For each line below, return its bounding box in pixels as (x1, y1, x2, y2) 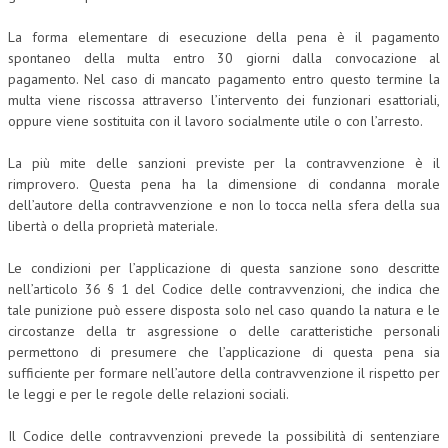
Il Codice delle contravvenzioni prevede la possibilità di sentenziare (8, 426, 440, 445)
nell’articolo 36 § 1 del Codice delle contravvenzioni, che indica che (8, 279, 440, 298)
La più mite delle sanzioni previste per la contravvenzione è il (8, 153, 440, 172)
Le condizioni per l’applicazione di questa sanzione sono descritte (8, 258, 440, 277)
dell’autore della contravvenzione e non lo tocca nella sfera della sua (8, 195, 440, 214)
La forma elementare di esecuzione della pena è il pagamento (8, 27, 440, 46)
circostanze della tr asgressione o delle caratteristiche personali (8, 321, 440, 340)
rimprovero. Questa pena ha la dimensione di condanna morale (8, 174, 440, 193)
